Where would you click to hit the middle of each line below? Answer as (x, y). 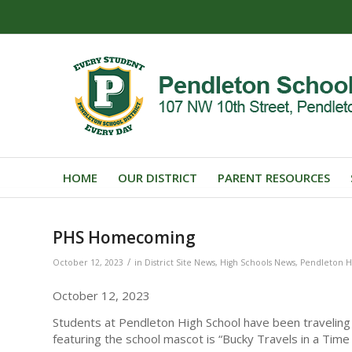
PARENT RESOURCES (274, 178)
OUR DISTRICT (158, 178)
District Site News (180, 262)
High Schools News (258, 262)
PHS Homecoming (124, 237)
